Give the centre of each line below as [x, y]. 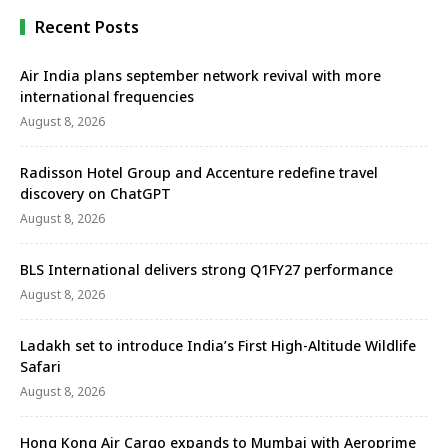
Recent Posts [87, 27]
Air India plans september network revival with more [200, 76]
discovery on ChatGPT [95, 194]
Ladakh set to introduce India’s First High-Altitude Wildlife [218, 346]
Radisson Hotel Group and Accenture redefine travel [199, 173]
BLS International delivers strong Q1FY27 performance [206, 270]
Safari [40, 367]
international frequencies [107, 97]
